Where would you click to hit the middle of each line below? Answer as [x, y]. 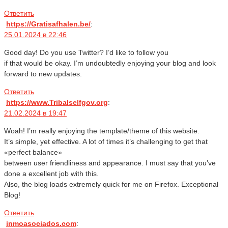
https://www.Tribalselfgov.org [57, 103]
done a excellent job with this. [51, 174]
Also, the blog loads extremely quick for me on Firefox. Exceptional [111, 184]
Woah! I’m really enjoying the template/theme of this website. [102, 131]
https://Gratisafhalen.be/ [48, 24]
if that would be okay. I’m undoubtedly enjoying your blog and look [110, 63]
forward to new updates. [43, 74]
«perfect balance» [33, 152]
